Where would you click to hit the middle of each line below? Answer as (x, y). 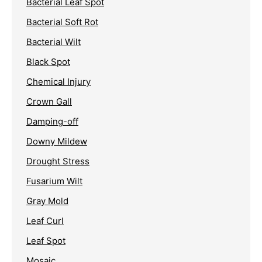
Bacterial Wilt (54, 42)
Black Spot (48, 62)
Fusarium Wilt (54, 181)
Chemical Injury (58, 82)
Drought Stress (58, 161)
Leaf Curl (45, 221)
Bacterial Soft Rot (62, 22)
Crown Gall (49, 102)
